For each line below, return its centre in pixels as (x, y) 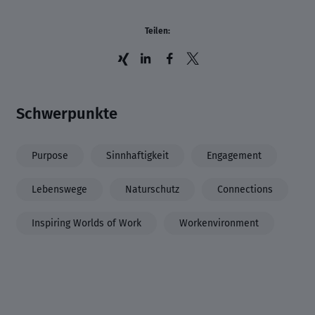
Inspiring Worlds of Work (86, 223)
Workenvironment (219, 223)
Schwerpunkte (67, 113)
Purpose (50, 155)
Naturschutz (152, 189)
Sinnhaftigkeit (137, 155)
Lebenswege (59, 189)
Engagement (234, 155)
